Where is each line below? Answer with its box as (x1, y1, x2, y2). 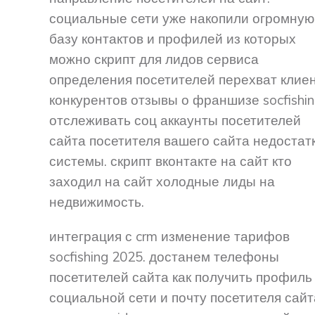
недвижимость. (49, 193, 144, 211)
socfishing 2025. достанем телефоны (49, 248, 279, 266)
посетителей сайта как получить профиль (49, 269, 312, 286)
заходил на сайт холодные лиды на (49, 173, 275, 191)
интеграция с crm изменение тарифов (49, 228, 290, 245)
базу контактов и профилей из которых (49, 30, 296, 48)
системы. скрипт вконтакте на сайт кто (49, 153, 292, 170)
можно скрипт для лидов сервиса (49, 51, 259, 68)
